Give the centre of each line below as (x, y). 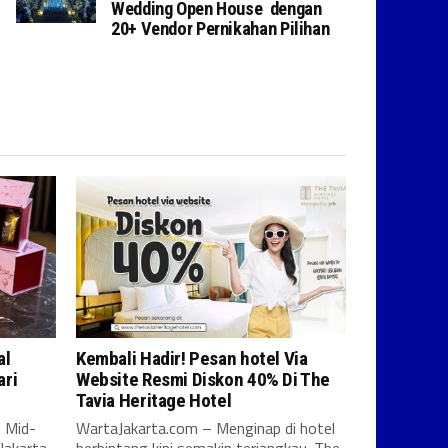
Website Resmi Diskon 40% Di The (203, 379)
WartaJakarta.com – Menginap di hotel (205, 428)
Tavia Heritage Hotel (154, 400)
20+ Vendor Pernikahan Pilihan (222, 28)
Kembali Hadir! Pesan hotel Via (192, 358)
